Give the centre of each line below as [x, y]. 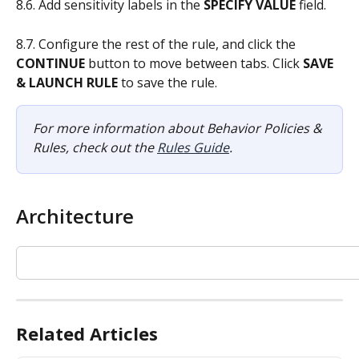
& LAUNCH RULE [67, 82]
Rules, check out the [95, 147]
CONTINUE [50, 63]
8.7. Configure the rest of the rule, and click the [157, 44]
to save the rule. [167, 82]
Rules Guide [193, 147]
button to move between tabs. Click [194, 63]
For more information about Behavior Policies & [179, 128]
